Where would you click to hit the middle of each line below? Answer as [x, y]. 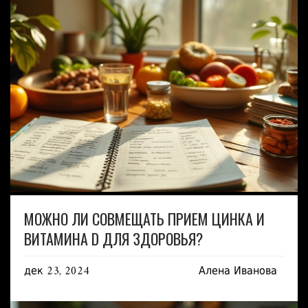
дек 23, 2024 [57, 271]
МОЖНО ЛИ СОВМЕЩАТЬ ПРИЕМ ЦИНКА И [144, 218]
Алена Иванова [238, 271]
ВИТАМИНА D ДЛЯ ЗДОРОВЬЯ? [113, 238]
